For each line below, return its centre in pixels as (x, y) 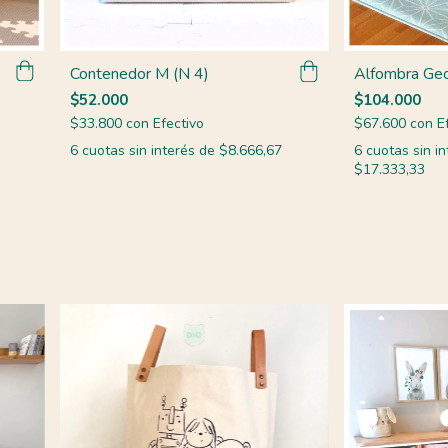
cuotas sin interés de (150, 151)
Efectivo (178, 124)
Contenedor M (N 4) (139, 74)
